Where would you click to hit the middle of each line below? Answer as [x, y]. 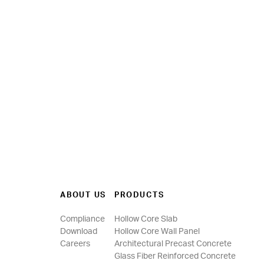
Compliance [82, 219]
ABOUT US [83, 195]
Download [79, 232]
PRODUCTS [139, 195]
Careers [75, 244]
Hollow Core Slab [146, 219]
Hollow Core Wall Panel [157, 232]
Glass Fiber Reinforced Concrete [175, 256]
